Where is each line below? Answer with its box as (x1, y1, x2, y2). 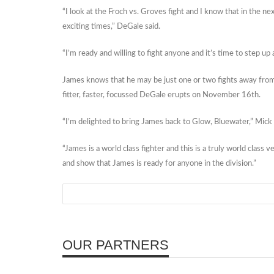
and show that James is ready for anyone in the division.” (62, 160, 256, 168)
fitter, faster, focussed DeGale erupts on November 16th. (62, 91, 261, 99)
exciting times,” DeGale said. (62, 23, 160, 31)
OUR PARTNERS (62, 237, 169, 253)
